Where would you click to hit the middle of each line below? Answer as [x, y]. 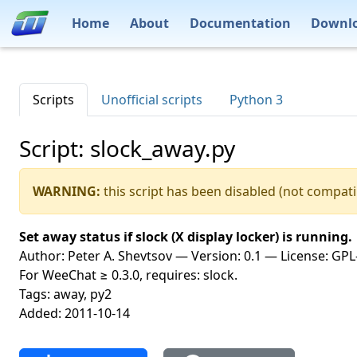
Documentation [240, 23]
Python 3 [256, 100]
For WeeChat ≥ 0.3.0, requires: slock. [128, 275]
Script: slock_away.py [127, 148]
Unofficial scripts [152, 100]
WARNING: [67, 191]
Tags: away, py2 [65, 294]
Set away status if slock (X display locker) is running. [186, 237]
